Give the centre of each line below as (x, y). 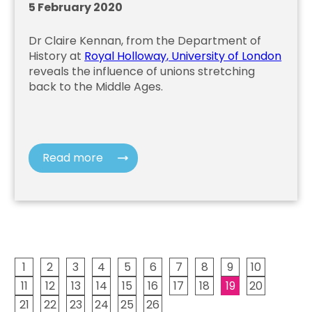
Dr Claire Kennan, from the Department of (145, 40)
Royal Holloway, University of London (183, 56)
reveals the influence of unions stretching (142, 71)
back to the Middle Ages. (96, 86)
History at (57, 56)
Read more (73, 157)
